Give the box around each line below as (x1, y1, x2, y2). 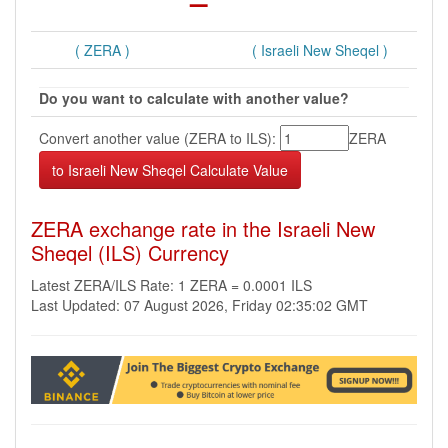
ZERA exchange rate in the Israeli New (31, 214, 375, 243)
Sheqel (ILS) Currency (31, 238, 229, 267)
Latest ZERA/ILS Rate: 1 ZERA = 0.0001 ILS (31, 275, 312, 295)
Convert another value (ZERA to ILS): (39, 128, 280, 148)
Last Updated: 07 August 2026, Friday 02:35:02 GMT (31, 295, 368, 315)
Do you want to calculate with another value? (39, 88, 349, 108)
